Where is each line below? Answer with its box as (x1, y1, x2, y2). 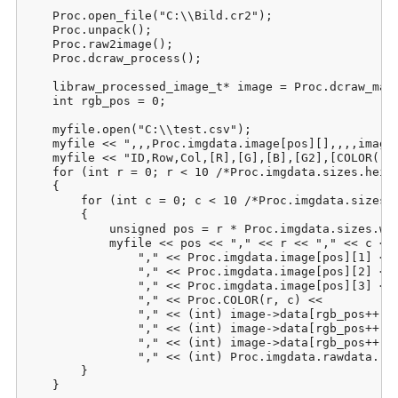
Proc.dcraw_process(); (24, 51, 202, 65)
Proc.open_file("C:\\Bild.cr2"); (24, 8, 273, 22)
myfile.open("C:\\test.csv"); (24, 122, 251, 136)
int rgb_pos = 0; (24, 93, 166, 107)
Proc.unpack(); (24, 22, 152, 36)
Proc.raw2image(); (24, 36, 173, 51)
